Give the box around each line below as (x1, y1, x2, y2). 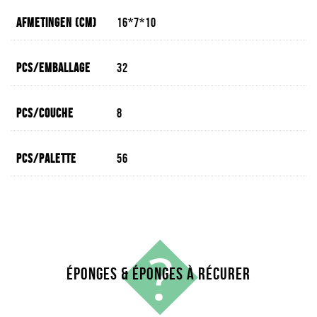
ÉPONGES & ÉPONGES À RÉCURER (67, 265, 250, 283)
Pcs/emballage (16, 61, 91, 75)
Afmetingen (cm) (16, 16, 97, 30)
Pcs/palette (16, 151, 76, 166)
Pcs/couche (16, 106, 74, 120)
